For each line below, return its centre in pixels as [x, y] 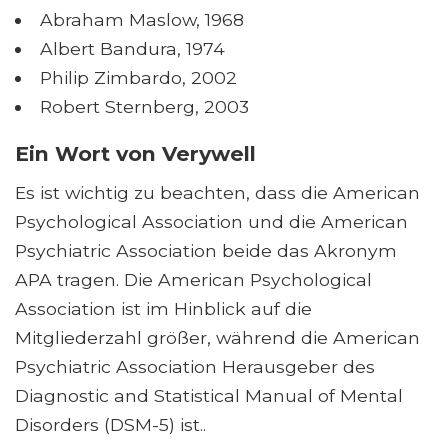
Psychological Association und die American [211, 222]
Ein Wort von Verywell [135, 154]
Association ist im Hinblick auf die [163, 309]
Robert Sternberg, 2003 [144, 107]
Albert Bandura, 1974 [132, 49]
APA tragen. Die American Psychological [193, 280]
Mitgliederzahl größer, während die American [217, 338]
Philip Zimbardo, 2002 [138, 78]
